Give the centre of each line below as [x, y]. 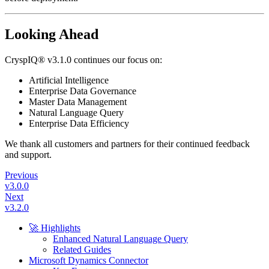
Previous [21, 175]
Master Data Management [78, 102]
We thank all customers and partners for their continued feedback [127, 144]
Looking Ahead [52, 35]
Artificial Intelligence [69, 80]
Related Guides [82, 250]
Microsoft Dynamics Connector [89, 261]
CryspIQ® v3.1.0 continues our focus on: [83, 60]
